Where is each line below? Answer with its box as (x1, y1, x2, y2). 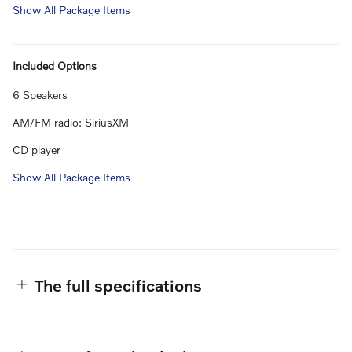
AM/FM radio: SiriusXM (13, 115, 129, 129)
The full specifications (35, 274, 202, 295)
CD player (13, 142, 60, 156)
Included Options (13, 58, 97, 72)
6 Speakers (13, 87, 68, 101)
